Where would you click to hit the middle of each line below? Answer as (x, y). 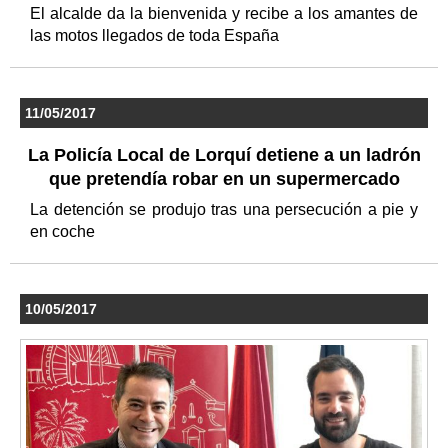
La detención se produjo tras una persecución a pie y (224, 210)
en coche (64, 232)
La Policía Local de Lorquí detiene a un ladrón (224, 155)
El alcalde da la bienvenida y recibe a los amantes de (224, 14)
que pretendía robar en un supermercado (224, 179)
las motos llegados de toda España (156, 36)
